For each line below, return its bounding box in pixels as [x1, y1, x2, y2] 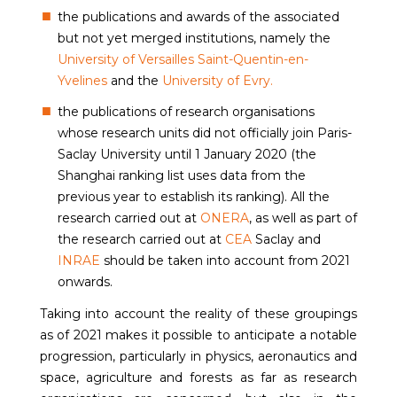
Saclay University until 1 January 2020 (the [57, 145, 316, 162]
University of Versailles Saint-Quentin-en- [57, 51, 308, 67]
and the [106, 72, 162, 89]
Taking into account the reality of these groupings [40, 305, 357, 322]
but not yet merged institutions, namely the [57, 29, 331, 46]
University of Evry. [161, 72, 273, 89]
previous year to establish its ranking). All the [57, 188, 330, 205]
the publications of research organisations [57, 103, 315, 120]
